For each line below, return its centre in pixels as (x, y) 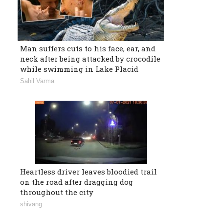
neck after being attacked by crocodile (90, 59)
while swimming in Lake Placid (79, 69)
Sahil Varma (37, 81)
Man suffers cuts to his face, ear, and (88, 49)
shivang (31, 204)
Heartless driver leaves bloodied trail (88, 172)
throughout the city (57, 192)
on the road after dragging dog (77, 182)
